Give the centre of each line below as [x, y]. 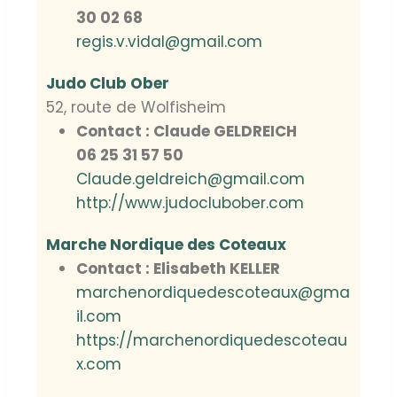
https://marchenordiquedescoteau [212, 341]
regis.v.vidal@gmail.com [169, 42]
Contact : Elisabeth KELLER [178, 269]
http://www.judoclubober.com [190, 203]
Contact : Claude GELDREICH [187, 132]
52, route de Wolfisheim [136, 108]
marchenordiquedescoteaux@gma [213, 293]
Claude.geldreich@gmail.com [191, 179]
